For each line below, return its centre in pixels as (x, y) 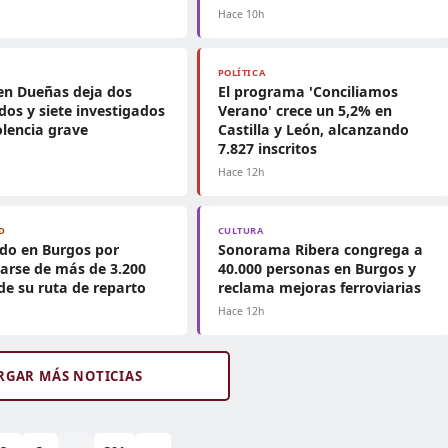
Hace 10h (240, 14)
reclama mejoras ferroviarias (319, 287)
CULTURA (240, 230)
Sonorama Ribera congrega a (320, 249)
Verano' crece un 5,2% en (304, 110)
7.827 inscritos (267, 148)
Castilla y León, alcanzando (313, 129)
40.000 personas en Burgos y (316, 268)
